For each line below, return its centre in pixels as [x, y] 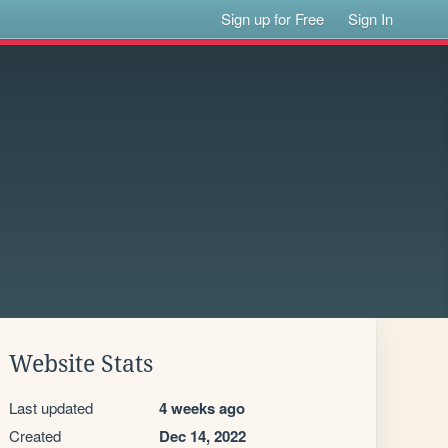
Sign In [371, 18]
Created [35, 435]
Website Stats [81, 364]
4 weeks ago [202, 408]
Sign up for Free [273, 18]
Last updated [51, 407]
